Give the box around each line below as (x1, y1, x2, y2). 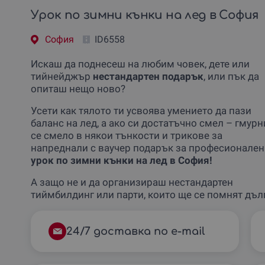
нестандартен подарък (91, 70, 203, 82)
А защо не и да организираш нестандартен (31, 176, 233, 188)
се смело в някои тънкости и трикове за (31, 129, 222, 141)
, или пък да (203, 70, 259, 82)
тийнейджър (31, 70, 91, 82)
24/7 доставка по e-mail (66, 225, 205, 237)
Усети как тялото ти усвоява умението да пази (31, 104, 251, 117)
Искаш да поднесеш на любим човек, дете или (31, 57, 250, 70)
